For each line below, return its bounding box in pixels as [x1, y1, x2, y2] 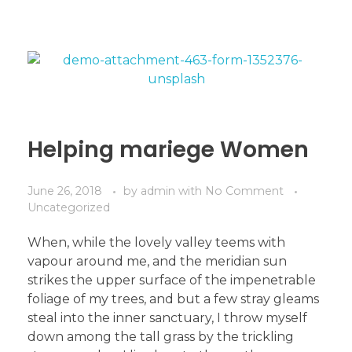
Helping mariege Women [27, 134, 309, 165]
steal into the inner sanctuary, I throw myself [27, 310, 307, 325]
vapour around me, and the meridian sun [27, 253, 287, 269]
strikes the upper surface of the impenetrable [27, 272, 316, 288]
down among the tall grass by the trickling [27, 328, 294, 344]
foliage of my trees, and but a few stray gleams [27, 291, 319, 306]
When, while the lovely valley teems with [27, 234, 285, 250]
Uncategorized [27, 200, 110, 214]
